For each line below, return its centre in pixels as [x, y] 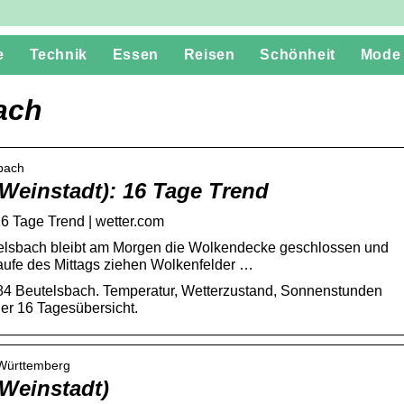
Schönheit [298, 55]
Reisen [209, 55]
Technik [58, 55]
